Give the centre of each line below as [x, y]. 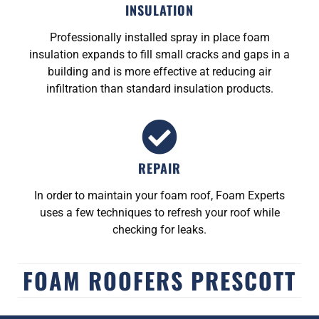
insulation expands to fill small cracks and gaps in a [159, 54]
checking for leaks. [159, 229]
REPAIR [159, 168]
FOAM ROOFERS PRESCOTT [159, 280]
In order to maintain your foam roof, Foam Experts [159, 195]
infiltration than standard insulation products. [159, 88]
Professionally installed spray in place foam [159, 37]
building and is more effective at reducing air [159, 71]
